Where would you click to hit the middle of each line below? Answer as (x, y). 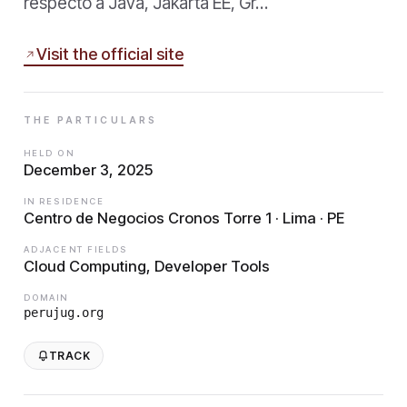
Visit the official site (110, 54)
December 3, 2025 (88, 169)
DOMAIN (46, 297)
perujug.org (64, 312)
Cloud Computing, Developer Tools (147, 266)
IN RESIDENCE (65, 201)
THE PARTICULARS (91, 120)
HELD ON (49, 153)
